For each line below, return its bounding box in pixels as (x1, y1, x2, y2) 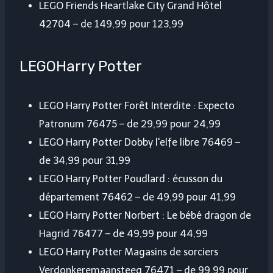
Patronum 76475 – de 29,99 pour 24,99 (39, 118, 221, 130)
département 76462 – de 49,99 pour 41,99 (39, 191, 236, 204)
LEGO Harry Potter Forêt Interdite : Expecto (39, 100, 235, 112)
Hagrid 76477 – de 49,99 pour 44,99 (39, 228, 208, 240)
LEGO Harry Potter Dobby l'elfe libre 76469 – (39, 136, 240, 149)
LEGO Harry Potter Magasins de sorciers (39, 246, 218, 258)
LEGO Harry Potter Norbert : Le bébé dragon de (39, 210, 251, 222)
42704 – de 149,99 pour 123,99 (39, 18, 183, 30)
